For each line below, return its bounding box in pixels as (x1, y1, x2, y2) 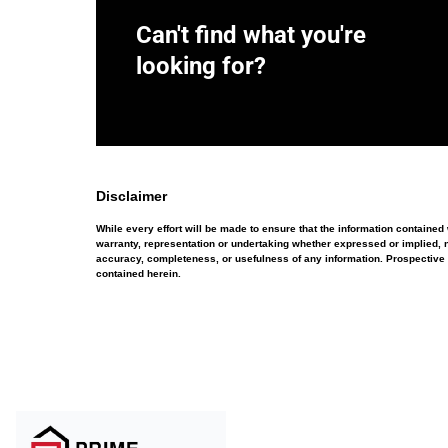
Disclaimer (96, 188, 167, 204)
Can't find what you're (136, 21, 366, 49)
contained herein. (96, 268, 181, 279)
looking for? (136, 52, 266, 80)
